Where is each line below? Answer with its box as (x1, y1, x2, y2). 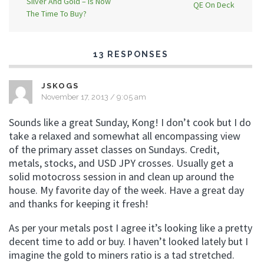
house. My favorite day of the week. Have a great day (9, 183, 244, 197)
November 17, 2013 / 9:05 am (41, 92, 146, 101)
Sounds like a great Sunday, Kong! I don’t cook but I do (9, 115, 251, 129)
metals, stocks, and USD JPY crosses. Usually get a (9, 156, 233, 170)
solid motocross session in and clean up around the (9, 169, 234, 183)
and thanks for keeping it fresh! (9, 196, 148, 210)
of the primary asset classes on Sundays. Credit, (9, 142, 219, 156)
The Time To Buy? (27, 8, 87, 19)
